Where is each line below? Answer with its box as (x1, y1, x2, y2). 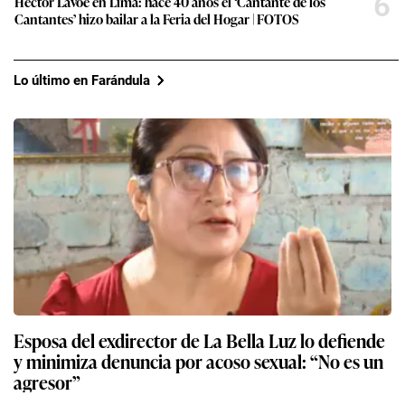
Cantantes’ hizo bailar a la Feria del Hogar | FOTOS (14, 9, 298, 29)
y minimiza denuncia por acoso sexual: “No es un (14, 347, 383, 375)
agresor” (14, 368, 80, 396)
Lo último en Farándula (14, 71, 150, 89)
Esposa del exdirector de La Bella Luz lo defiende (14, 326, 385, 354)
